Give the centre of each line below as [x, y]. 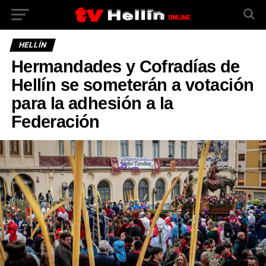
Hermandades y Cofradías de [125, 66]
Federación [55, 122]
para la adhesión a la [92, 103]
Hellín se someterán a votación [132, 85]
